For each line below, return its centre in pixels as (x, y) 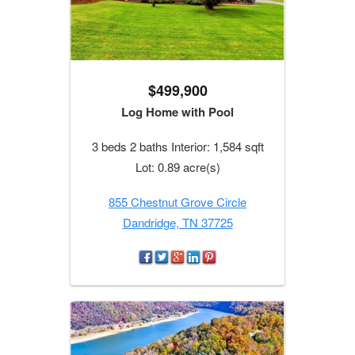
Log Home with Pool (177, 112)
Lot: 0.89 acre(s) (177, 167)
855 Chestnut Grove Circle (177, 202)
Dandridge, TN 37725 (177, 223)
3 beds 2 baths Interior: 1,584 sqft (177, 147)
